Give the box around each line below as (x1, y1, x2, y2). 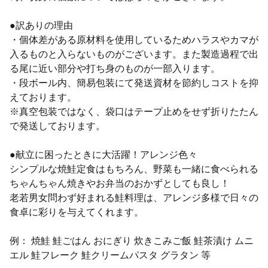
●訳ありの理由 (10, 20, 73, 31)
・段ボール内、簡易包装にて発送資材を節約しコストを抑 (10, 77, 258, 88)
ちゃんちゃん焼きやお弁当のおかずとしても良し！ (10, 178, 230, 188)
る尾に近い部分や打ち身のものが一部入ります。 (10, 63, 220, 74)
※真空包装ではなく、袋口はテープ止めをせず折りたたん (10, 106, 258, 117)
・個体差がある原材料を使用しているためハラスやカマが (10, 34, 258, 45)
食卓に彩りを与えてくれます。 (10, 206, 144, 217)
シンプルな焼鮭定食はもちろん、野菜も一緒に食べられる (10, 163, 258, 174)
